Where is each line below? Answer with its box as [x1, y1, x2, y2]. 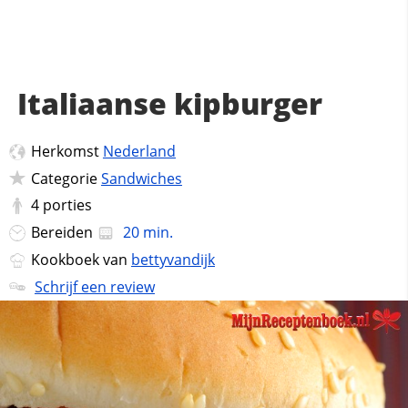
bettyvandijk [130, 249, 215, 270]
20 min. [118, 222, 173, 243]
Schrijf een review [34, 276, 155, 297]
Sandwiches [100, 168, 182, 189]
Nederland [102, 141, 176, 161]
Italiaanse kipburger [16, 84, 322, 123]
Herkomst [30, 141, 103, 161]
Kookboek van [30, 249, 131, 270]
